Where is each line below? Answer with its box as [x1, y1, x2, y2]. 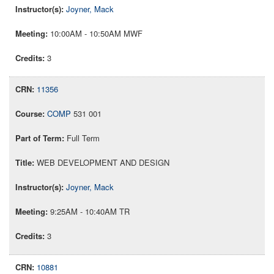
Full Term [67, 132, 100, 144]
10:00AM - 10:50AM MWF [50, 28, 143, 40]
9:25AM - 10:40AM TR [50, 206, 130, 218]
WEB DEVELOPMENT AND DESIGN [37, 157, 169, 169]
